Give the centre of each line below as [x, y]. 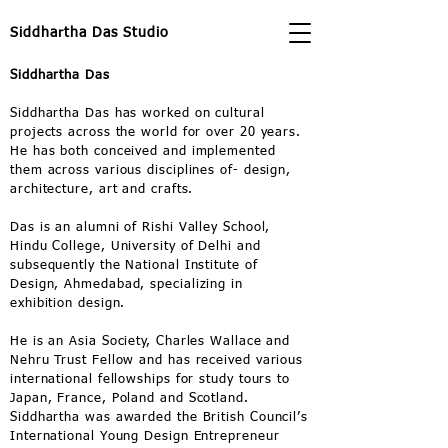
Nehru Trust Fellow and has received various [157, 360]
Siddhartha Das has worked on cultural [137, 113]
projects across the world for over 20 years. [156, 132]
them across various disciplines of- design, [151, 170]
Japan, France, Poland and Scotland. [129, 398]
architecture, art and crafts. [102, 189]
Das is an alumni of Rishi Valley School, [140, 227]
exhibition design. [68, 303]
